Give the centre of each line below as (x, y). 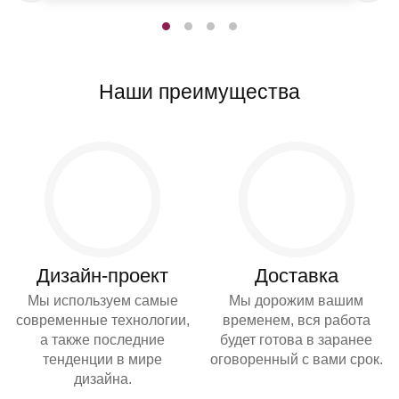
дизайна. (102, 379)
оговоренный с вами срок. (296, 360)
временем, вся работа (296, 321)
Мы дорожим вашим (297, 301)
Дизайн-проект (103, 276)
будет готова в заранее (297, 340)
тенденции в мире (103, 360)
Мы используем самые (102, 301)
